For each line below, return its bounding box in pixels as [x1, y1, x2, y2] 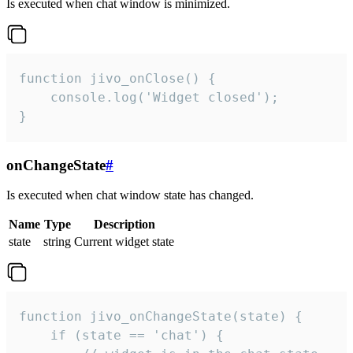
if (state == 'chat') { [19, 328, 224, 344]
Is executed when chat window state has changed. [6, 188, 254, 203]
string [43, 235, 71, 249]
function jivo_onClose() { [19, 71, 216, 87]
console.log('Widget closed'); [19, 90, 279, 106]
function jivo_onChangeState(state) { [19, 309, 303, 325]
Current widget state [74, 235, 174, 249]
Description [93, 217, 155, 232]
